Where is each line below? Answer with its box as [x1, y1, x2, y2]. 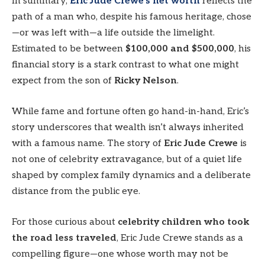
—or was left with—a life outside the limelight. [12, 27, 215, 39]
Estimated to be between [12, 43, 125, 55]
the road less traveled [12, 232, 117, 244]
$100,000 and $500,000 [125, 43, 234, 55]
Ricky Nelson [114, 75, 177, 87]
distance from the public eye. [12, 185, 140, 197]
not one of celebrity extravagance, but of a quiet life [12, 153, 242, 165]
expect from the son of [12, 75, 114, 87]
